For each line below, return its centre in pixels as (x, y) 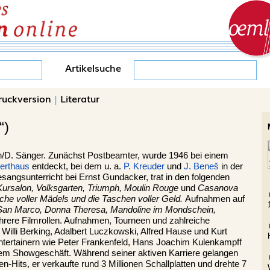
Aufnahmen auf (215, 199)
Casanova (218, 188)
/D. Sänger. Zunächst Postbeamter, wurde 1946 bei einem (115, 155)
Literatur (80, 98)
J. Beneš (201, 166)
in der (231, 166)
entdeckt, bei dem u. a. (77, 166)
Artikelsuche (93, 67)
